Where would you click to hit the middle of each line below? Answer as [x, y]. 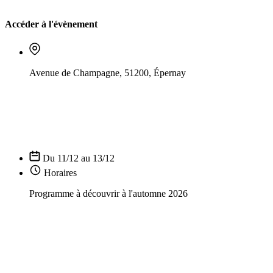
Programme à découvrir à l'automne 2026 [108, 194]
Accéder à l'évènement [51, 24]
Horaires [60, 173]
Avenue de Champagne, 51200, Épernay [108, 73]
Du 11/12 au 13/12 [79, 158]
